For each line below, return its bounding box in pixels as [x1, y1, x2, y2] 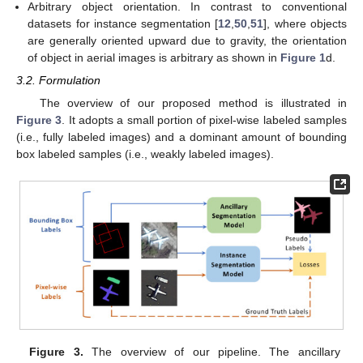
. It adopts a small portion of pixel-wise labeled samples [62, 113, 348, 126]
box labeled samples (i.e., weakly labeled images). [16, 147, 274, 160]
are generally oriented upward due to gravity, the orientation [28, 33, 347, 47]
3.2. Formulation [16, 73, 100, 87]
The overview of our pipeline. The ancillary [83, 345, 340, 359]
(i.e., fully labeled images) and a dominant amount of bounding [16, 130, 347, 143]
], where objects [263, 16, 348, 30]
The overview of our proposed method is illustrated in [39, 96, 347, 109]
